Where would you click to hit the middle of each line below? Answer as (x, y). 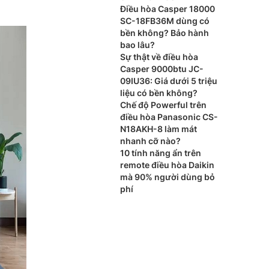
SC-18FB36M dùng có (165, 21)
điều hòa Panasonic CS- (169, 117)
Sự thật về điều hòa (159, 57)
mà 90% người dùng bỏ (168, 177)
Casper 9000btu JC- (162, 69)
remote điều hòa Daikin (167, 165)
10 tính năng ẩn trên (161, 153)
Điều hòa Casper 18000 (168, 9)
